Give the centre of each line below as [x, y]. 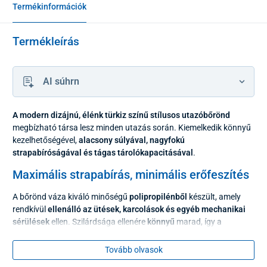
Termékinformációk [49, 6]
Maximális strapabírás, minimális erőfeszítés [131, 174]
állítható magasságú [173, 255]
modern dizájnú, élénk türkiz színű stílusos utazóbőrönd [125, 115]
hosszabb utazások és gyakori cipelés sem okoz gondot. [116, 234]
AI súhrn [61, 81]
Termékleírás [46, 41]
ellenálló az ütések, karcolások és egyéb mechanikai [147, 209]
